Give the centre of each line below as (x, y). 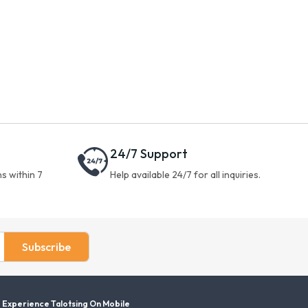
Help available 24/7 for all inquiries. (185, 174)
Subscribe (47, 246)
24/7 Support (149, 153)
